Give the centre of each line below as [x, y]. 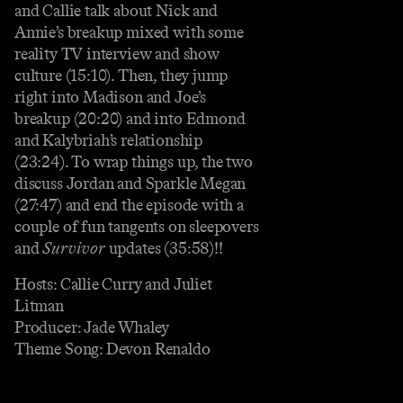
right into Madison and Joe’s [110, 97]
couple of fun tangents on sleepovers [137, 226]
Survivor [74, 248]
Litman [39, 305]
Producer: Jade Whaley [92, 327]
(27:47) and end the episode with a [129, 205]
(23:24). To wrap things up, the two [134, 161]
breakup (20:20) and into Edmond [130, 118]
